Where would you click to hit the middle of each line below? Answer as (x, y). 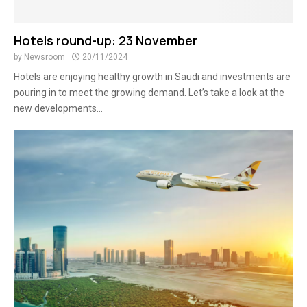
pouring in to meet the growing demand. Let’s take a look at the (149, 93)
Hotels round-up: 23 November (106, 40)
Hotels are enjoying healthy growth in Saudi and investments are (152, 77)
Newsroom (45, 57)
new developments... (58, 108)
